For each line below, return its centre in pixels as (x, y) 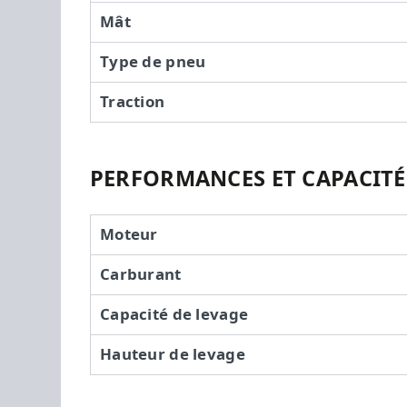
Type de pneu (153, 61)
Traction (133, 101)
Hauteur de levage (173, 354)
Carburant (141, 274)
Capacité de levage (174, 314)
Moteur (129, 234)
